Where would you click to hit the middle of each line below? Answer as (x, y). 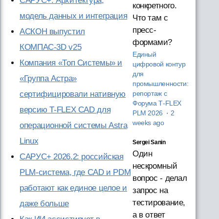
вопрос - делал (160, 178)
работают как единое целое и (73, 188)
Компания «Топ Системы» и (71, 63)
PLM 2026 (148, 113)
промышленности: (160, 84)
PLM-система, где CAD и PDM (75, 172)
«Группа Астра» (48, 78)
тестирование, (159, 202)
